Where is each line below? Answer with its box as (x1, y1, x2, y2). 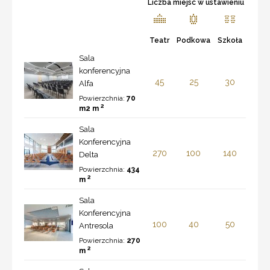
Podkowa (177, 36, 210, 45)
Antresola (79, 221, 113, 230)
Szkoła (218, 36, 242, 45)
